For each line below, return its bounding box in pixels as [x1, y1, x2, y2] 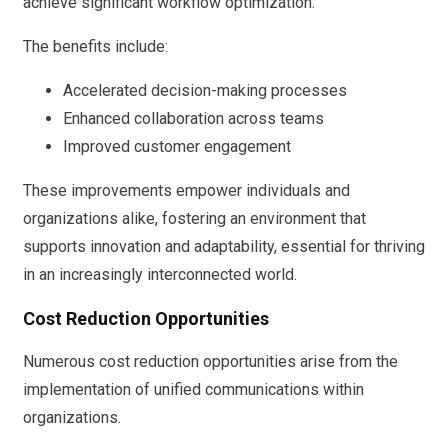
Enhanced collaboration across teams [63, 108, 324, 128]
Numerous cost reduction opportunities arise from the [23, 351, 398, 371]
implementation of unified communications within [23, 379, 364, 399]
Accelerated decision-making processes [63, 80, 347, 100]
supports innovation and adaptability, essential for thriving [23, 236, 425, 256]
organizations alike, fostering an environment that [23, 208, 366, 228]
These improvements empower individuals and [23, 180, 350, 200]
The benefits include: [23, 36, 168, 56]
